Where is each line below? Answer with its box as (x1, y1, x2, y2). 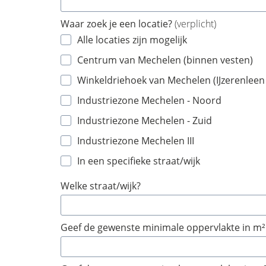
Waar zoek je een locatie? (61, 17, 175, 30)
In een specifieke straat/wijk (77, 154, 200, 167)
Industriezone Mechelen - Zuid (77, 114, 212, 127)
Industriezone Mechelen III (77, 134, 194, 147)
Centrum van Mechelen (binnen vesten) (77, 53, 253, 66)
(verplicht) (175, 17, 216, 30)
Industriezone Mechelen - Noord (77, 94, 221, 107)
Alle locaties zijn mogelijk (77, 33, 187, 46)
